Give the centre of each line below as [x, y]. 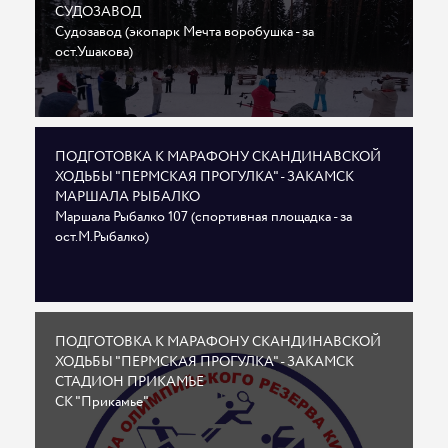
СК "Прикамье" [102, 402]
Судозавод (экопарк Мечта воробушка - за [184, 32]
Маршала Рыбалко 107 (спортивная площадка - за [203, 217]
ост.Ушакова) [94, 52]
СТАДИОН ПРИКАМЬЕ [129, 382]
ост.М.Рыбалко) [102, 237]
